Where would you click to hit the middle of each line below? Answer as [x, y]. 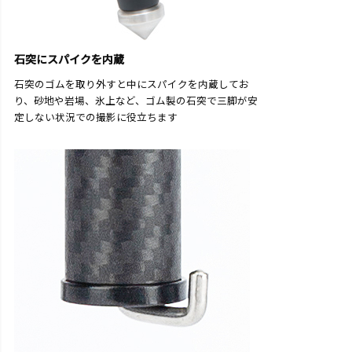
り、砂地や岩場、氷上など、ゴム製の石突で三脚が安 [136, 101]
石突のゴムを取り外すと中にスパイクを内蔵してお [132, 84]
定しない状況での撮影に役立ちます [96, 117]
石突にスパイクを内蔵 [69, 59]
